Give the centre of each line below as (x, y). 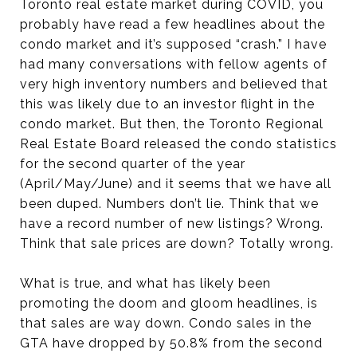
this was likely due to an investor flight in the (167, 104)
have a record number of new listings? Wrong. (172, 224)
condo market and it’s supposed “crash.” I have (173, 44)
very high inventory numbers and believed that (174, 84)
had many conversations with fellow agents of (174, 64)
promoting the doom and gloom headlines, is (169, 303)
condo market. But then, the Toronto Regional (172, 124)
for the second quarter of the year (133, 164)
